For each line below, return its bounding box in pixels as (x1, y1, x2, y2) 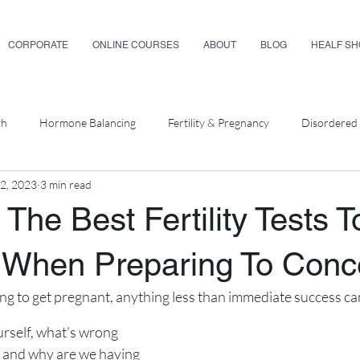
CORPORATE (8, 39, 69, 51)
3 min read (40, 177, 92, 191)
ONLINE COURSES (92, 39, 180, 51)
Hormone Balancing (39, 115, 136, 129)
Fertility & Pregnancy (168, 115, 269, 129)
